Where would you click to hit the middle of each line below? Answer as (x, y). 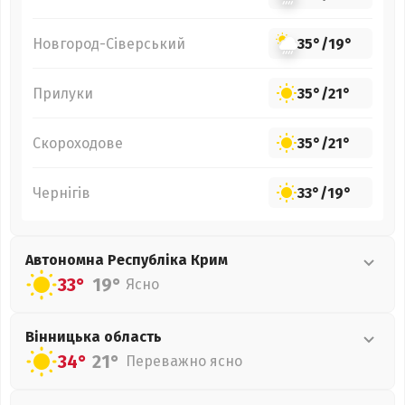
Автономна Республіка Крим (127, 260)
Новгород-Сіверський (109, 43)
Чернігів (61, 193)
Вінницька (65, 337)
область (133, 337)
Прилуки (63, 93)
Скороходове (78, 143)
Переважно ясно (184, 361)
